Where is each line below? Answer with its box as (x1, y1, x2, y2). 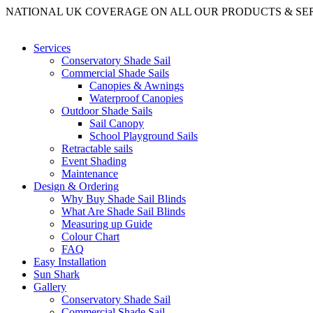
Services (34, 42, 71, 54)
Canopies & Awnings (89, 80, 184, 92)
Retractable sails (61, 143, 133, 154)
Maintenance (61, 168, 118, 180)
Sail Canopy (89, 117, 144, 129)
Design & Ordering (34, 180, 119, 192)
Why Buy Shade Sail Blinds (61, 193, 186, 205)
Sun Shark (34, 268, 80, 280)
